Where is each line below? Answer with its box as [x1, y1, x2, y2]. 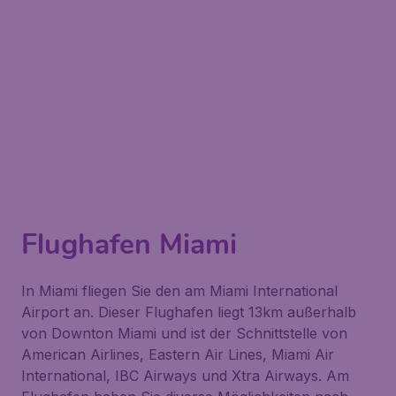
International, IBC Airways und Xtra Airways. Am [21, 367, 349, 385]
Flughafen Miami [21, 225, 237, 263]
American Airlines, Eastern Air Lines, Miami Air [21, 346, 334, 363]
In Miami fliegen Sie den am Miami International [21, 282, 338, 300]
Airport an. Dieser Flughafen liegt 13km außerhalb [21, 303, 356, 321]
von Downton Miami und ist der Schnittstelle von [21, 324, 347, 342]
